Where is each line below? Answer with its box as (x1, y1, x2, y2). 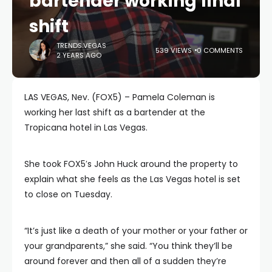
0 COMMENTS (197, 45, 243, 55)
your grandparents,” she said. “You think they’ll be (24, 240, 233, 252)
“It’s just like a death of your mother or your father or (24, 225, 248, 237)
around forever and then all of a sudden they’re (24, 255, 226, 267)
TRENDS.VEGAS (56, 40, 106, 50)
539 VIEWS (155, 45, 192, 55)
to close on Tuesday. (24, 188, 112, 200)
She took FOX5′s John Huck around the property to (24, 158, 238, 170)
